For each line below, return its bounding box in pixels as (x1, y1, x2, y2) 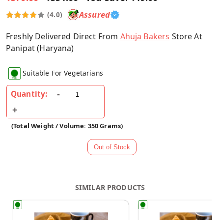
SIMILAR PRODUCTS (75, 183, 145, 192)
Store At (169, 30, 202, 42)
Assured (79, 9, 110, 21)
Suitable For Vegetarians (23, 68, 103, 78)
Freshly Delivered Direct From (6, 30, 120, 42)
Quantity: (11, 89, 48, 99)
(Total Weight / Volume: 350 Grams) (11, 121, 123, 131)
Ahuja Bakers (120, 30, 170, 42)
